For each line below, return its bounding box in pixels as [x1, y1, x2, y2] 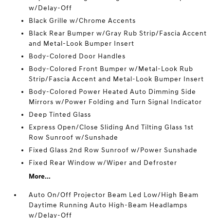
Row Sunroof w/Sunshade [29, 133, 119, 142]
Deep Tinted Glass [29, 110, 91, 119]
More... [29, 172, 51, 181]
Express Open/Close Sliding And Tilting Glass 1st [29, 123, 194, 131]
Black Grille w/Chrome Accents [29, 17, 136, 25]
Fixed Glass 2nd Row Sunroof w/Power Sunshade [29, 146, 198, 154]
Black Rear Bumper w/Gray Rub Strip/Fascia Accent [29, 29, 207, 37]
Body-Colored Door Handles [29, 52, 126, 60]
